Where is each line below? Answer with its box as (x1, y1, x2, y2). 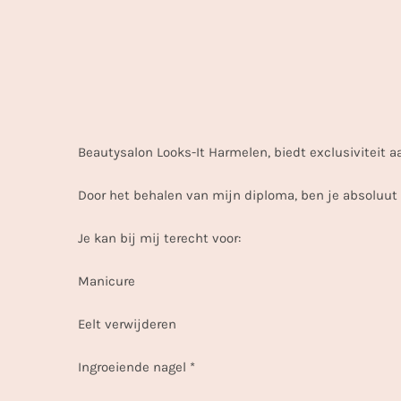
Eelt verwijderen (77, 316, 176, 333)
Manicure (77, 273, 135, 290)
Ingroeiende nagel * (77, 359, 195, 376)
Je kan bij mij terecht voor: (77, 230, 241, 247)
